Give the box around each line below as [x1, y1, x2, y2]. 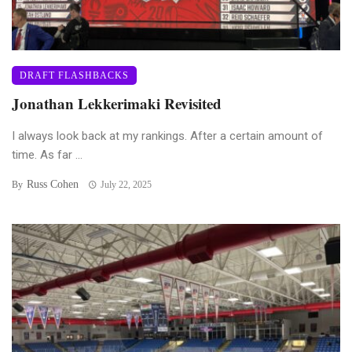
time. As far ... [12, 147, 82, 162]
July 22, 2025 [100, 178, 152, 190]
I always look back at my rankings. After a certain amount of [12, 128, 323, 143]
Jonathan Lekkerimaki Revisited [12, 92, 222, 114]
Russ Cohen [27, 178, 79, 190]
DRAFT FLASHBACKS [20, 69, 129, 81]
